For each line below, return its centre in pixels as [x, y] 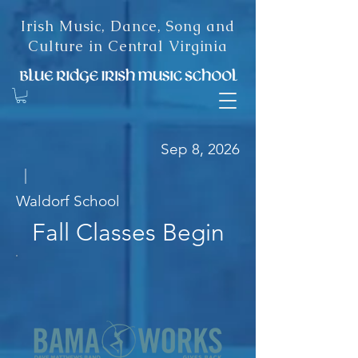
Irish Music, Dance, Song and [128, 26]
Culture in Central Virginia [128, 46]
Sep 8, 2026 [200, 149]
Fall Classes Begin [128, 233]
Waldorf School [68, 201]
